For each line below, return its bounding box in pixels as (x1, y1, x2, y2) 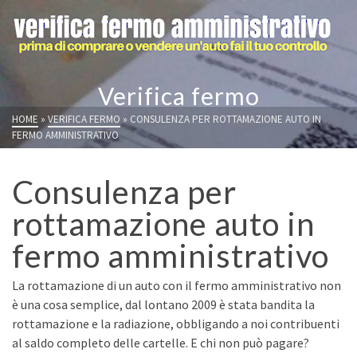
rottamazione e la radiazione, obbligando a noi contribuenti (12, 316, 339, 331)
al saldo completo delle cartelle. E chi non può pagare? (12, 335, 309, 351)
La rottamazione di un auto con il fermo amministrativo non (12, 277, 341, 293)
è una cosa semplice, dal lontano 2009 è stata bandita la (12, 296, 315, 312)
